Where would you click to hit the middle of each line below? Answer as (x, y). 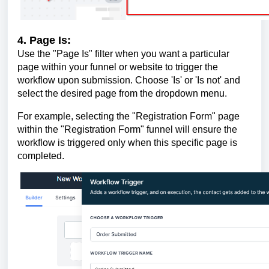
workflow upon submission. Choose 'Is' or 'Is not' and (129, 80)
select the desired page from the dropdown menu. (122, 93)
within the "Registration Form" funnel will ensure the (127, 129)
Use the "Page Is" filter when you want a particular (123, 53)
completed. (41, 156)
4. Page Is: (44, 40)
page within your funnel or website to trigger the (118, 67)
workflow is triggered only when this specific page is (127, 142)
